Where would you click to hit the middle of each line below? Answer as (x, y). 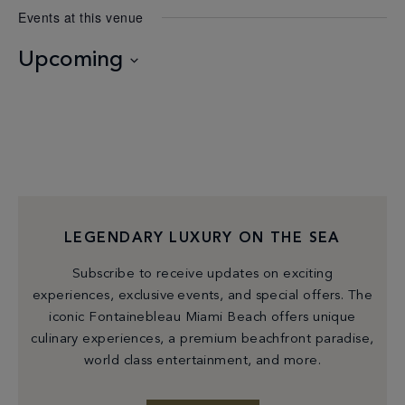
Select (42, 85)
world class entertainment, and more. (202, 361)
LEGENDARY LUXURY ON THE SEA (202, 239)
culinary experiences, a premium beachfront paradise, (202, 339)
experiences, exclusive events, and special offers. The (202, 296)
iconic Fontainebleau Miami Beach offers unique (202, 318)
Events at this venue (81, 17)
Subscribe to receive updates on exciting (202, 274)
